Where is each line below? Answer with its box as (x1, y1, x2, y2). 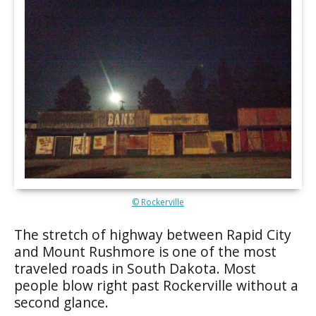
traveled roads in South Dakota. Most (14, 258, 256, 278)
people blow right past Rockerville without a (14, 275, 298, 295)
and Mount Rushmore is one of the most (14, 241, 276, 261)
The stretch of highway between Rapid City (14, 224, 291, 244)
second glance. (14, 292, 109, 312)
